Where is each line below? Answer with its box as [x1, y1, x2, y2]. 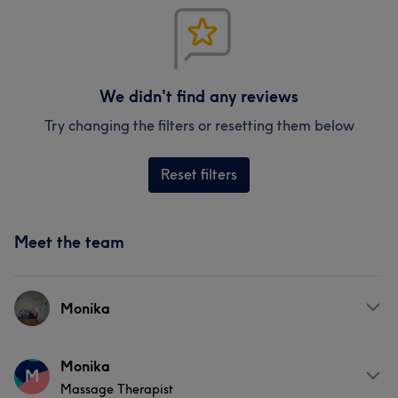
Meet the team [14, 232, 124, 252]
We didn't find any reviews [99, 86, 298, 107]
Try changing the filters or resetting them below [44, 116, 354, 134]
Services [14, 356, 69, 374]
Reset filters [161, 165, 237, 183]
